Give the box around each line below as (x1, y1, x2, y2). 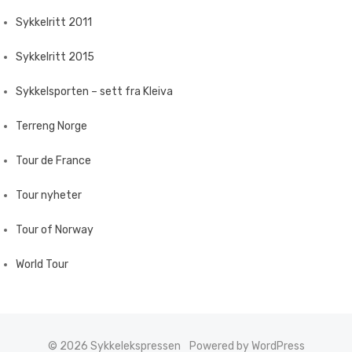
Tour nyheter (16, 189, 82, 202)
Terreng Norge (16, 119, 87, 133)
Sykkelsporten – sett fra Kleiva (16, 85, 173, 98)
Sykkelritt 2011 (16, 16, 92, 29)
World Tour (16, 258, 68, 271)
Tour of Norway (16, 223, 93, 236)
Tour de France (16, 154, 91, 167)
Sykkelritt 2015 (16, 50, 94, 64)
